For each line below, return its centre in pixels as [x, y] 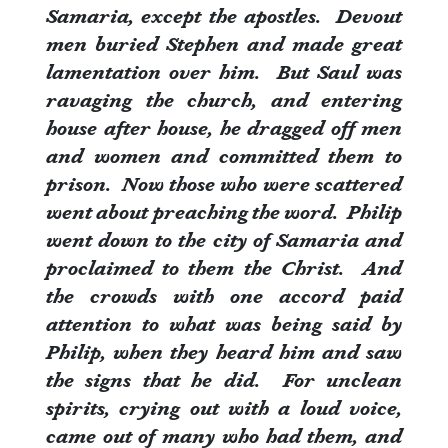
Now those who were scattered [262, 183]
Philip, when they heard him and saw [224, 351]
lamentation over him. [157, 71]
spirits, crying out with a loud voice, [224, 407]
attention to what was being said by [224, 323]
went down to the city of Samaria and [224, 239]
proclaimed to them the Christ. [199, 267]
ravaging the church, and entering [224, 99]
